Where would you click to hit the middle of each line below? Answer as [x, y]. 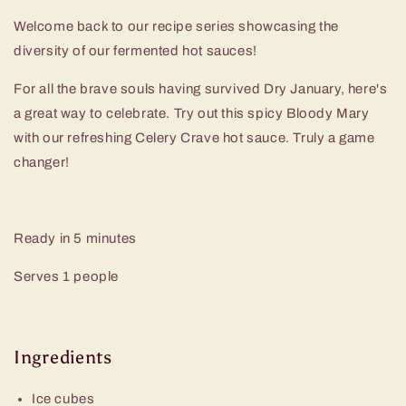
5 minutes [105, 239]
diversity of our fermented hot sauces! [135, 51]
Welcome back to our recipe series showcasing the [176, 27]
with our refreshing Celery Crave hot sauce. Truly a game [194, 138]
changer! [42, 163]
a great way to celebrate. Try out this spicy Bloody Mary [192, 114]
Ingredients [63, 357]
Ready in [44, 239]
